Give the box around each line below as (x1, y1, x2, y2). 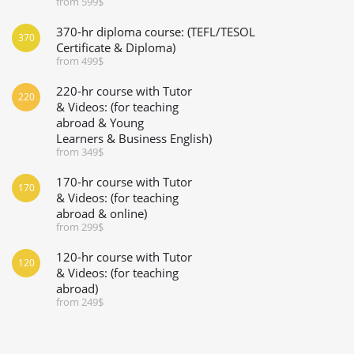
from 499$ (56, 53, 104, 68)
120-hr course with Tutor (56, 248, 192, 265)
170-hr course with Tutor (56, 173, 192, 190)
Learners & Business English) (56, 130, 212, 146)
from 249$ (56, 294, 104, 309)
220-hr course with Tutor (56, 82, 192, 99)
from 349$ (56, 144, 104, 159)
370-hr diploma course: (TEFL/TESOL (56, 23, 255, 40)
